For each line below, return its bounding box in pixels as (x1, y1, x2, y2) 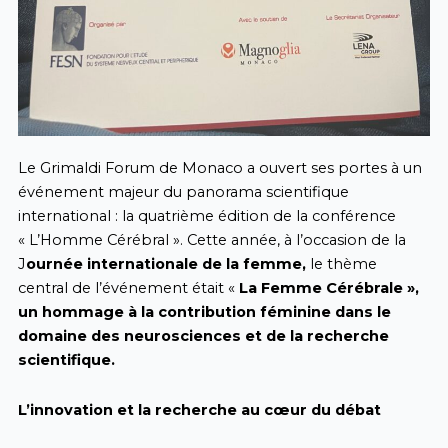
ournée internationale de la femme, (25, 255, 306, 274)
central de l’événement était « (17, 279, 239, 298)
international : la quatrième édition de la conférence (17, 207, 396, 226)
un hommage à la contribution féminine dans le (17, 303, 391, 322)
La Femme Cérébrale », (238, 279, 419, 298)
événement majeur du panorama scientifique (17, 183, 349, 202)
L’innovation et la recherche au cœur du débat (17, 400, 385, 419)
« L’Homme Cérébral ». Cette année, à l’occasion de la (17, 231, 406, 250)
